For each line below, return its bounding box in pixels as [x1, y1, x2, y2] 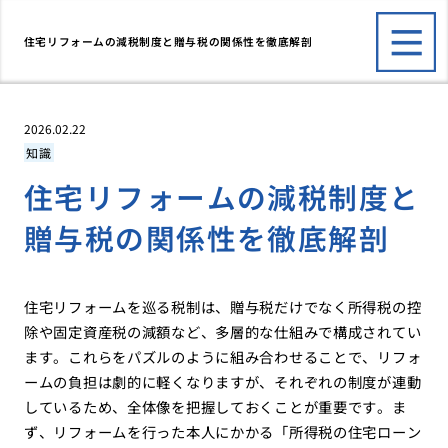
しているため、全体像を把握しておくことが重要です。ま [23, 396, 407, 418]
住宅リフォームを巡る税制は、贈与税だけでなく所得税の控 [23, 296, 422, 318]
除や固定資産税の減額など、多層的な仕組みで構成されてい [23, 321, 422, 343]
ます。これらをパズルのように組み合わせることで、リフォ [23, 346, 422, 368]
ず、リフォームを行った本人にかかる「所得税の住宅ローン [23, 421, 422, 443]
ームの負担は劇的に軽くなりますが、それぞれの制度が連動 [23, 371, 422, 393]
